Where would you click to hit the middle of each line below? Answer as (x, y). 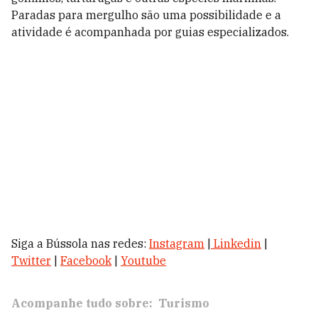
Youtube (143, 261)
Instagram (177, 243)
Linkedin (237, 243)
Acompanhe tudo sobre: (82, 303)
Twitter (31, 261)
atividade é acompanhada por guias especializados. (150, 32)
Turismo (184, 303)
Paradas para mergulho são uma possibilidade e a (146, 15)
